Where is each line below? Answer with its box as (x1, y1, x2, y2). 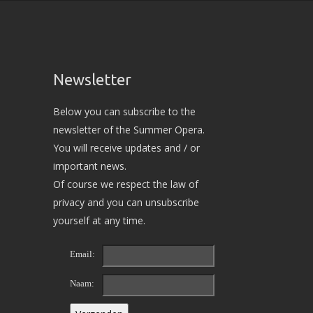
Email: (70, 249, 95, 259)
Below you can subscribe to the (53, 105, 196, 118)
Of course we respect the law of (53, 177, 198, 191)
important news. (53, 159, 126, 173)
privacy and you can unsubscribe (53, 196, 199, 209)
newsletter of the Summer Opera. (53, 123, 205, 136)
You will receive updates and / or (53, 141, 200, 154)
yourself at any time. (53, 214, 145, 227)
